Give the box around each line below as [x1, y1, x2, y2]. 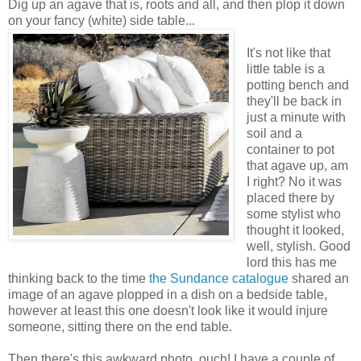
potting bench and [246, 78, 349, 93]
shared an [288, 272, 349, 286]
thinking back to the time [8, 272, 149, 286]
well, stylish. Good [246, 239, 351, 254]
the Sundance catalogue [149, 272, 288, 286]
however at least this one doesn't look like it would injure [8, 304, 328, 318]
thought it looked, [246, 223, 344, 238]
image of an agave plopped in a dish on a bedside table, [8, 288, 327, 302]
